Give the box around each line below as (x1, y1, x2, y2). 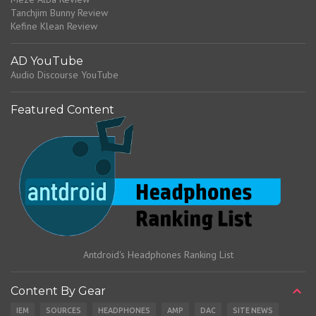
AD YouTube (11, 54, 83, 68)
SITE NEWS (233, 305, 273, 315)
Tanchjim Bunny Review (11, 6, 108, 20)
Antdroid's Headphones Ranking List (83, 248, 233, 261)
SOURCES (46, 305, 81, 315)
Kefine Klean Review (11, 20, 97, 33)
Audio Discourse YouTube (11, 68, 119, 82)
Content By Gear (11, 284, 106, 298)
